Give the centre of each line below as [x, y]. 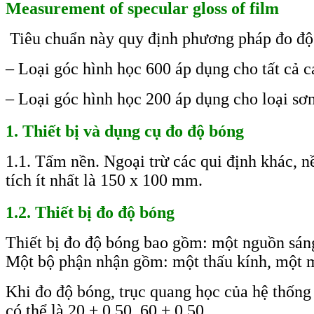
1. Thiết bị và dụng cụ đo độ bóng [125, 131]
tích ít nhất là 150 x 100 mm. [104, 180]
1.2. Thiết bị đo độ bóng [90, 213]
